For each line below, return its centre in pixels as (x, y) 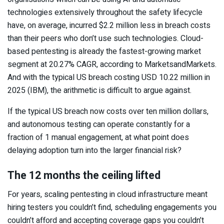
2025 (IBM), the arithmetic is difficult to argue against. (99, 90)
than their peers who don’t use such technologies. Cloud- (105, 38)
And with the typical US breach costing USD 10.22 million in (109, 77)
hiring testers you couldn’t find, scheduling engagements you (112, 208)
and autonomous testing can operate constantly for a (99, 124)
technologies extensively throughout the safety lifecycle (105, 12)
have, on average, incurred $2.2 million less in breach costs (109, 25)
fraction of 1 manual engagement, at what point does (98, 137)
